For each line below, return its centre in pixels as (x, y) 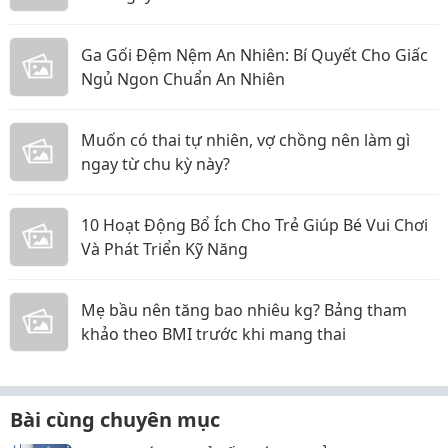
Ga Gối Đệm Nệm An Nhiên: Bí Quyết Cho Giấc (254, 54)
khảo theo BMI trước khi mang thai (213, 333)
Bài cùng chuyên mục (115, 419)
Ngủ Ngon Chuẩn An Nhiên (183, 78)
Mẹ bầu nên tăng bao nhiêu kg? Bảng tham (244, 309)
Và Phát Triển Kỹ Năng (164, 248)
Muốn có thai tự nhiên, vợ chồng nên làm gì (245, 139)
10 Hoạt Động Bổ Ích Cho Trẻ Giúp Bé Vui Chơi (254, 224)
